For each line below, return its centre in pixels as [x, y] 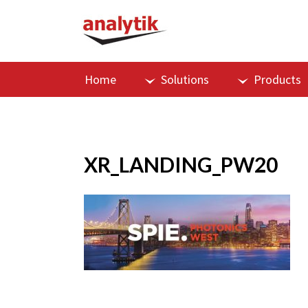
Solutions [185, 79]
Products [277, 79]
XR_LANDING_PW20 [181, 164]
